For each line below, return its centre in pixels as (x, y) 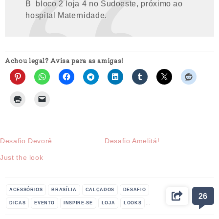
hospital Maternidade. (66, 15)
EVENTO (45, 203)
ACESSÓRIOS (26, 190)
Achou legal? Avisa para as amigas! (64, 60)
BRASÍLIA (64, 190)
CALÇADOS (100, 190)
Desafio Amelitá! (132, 141)
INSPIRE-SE (78, 203)
